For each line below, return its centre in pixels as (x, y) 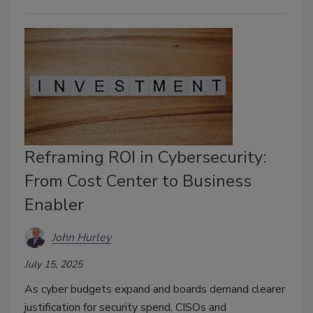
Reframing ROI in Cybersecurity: (145, 158)
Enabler (54, 205)
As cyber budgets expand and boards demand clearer (155, 290)
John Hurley (81, 237)
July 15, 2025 (53, 265)
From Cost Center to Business (138, 181)
